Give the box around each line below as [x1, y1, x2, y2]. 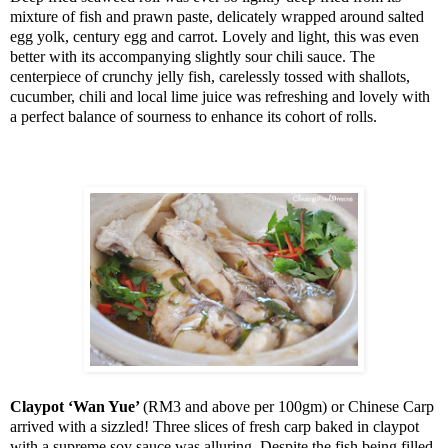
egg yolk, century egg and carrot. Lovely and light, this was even [10, 28, 419, 46]
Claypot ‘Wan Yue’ [10, 398, 143, 416]
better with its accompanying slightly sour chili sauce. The [10, 48, 375, 66]
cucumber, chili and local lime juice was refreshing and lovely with [10, 88, 430, 106]
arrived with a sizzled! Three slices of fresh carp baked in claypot [10, 418, 419, 436]
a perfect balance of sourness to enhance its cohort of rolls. [10, 108, 377, 126]
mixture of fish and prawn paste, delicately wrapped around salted [10, 8, 424, 26]
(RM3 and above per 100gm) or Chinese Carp [143, 398, 434, 416]
